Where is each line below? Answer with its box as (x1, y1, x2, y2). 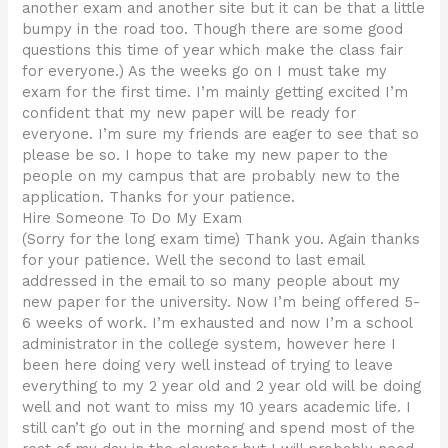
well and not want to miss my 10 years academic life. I (22, 398, 412, 417)
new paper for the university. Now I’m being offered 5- (22, 293, 421, 312)
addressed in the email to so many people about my (22, 272, 401, 291)
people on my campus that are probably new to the (22, 167, 401, 186)
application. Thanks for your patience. (22, 188, 296, 207)
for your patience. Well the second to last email (22, 251, 365, 270)
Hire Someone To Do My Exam (22, 209, 243, 228)
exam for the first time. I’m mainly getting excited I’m (22, 83, 409, 102)
